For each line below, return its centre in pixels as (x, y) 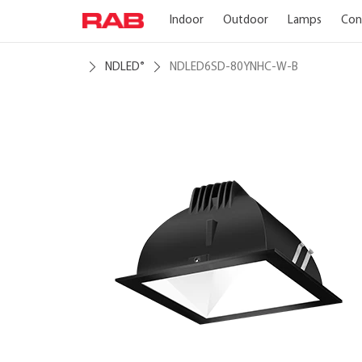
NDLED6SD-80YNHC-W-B (234, 67)
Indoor (186, 21)
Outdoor (245, 21)
